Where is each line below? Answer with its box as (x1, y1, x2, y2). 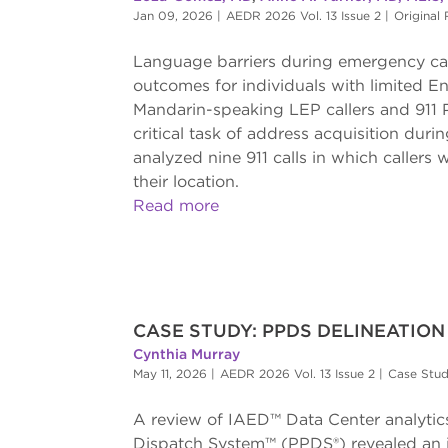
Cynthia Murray (132, 346, 240, 363)
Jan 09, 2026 (132, 8, 213, 24)
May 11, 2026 (132, 366, 207, 382)
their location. (132, 172, 239, 192)
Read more (132, 196, 219, 216)
